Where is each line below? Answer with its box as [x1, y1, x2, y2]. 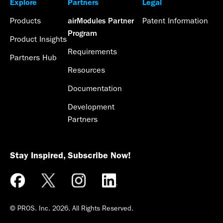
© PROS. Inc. [10, 204, 52, 213]
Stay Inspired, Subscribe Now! [10, 150, 131, 161]
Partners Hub [10, 53, 57, 63]
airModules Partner [67, 16, 134, 26]
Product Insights [10, 34, 67, 44]
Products [10, 16, 41, 26]
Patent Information [142, 16, 208, 26]
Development [67, 102, 114, 112]
